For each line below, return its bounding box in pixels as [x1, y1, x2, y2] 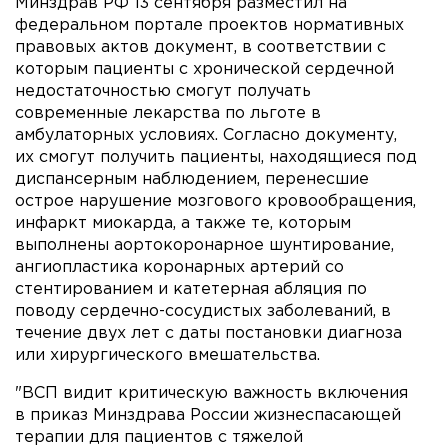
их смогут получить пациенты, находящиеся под [15, 149, 417, 165]
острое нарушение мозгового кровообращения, [15, 193, 416, 209]
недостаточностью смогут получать [15, 83, 311, 99]
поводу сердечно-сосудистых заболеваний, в [15, 303, 391, 319]
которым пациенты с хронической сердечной [15, 61, 394, 77]
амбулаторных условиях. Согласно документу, [15, 127, 397, 143]
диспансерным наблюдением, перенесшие [15, 171, 369, 187]
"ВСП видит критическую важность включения [15, 385, 408, 401]
